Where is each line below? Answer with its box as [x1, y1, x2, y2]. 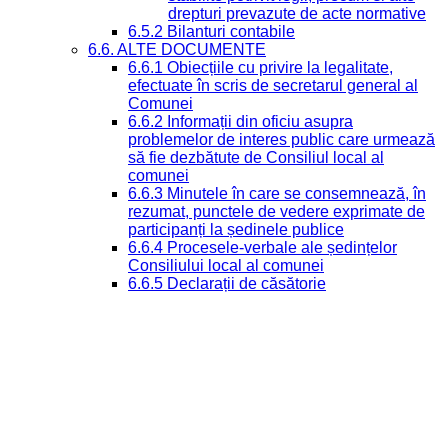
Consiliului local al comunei [128, 257, 324, 274]
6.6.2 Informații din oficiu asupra [128, 113, 353, 130]
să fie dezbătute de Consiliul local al [128, 149, 384, 166]
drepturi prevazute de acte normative [168, 5, 426, 22]
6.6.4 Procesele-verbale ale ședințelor [128, 239, 397, 256]
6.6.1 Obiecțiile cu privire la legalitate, [128, 59, 393, 76]
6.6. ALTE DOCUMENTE [88, 41, 266, 58]
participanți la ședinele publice [128, 221, 344, 238]
